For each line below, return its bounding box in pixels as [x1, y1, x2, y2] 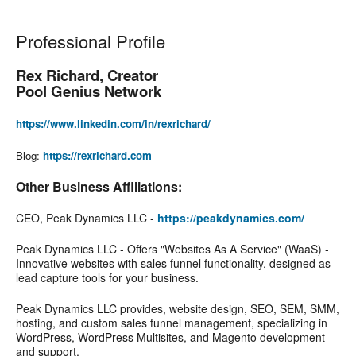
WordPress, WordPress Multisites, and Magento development [16, 329, 325, 346]
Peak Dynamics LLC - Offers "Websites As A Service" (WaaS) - [16, 241, 329, 257]
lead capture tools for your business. [16, 269, 199, 286]
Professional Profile [16, 29, 165, 54]
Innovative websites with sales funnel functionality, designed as [16, 255, 331, 272]
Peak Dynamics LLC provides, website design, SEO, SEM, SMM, [16, 300, 339, 317]
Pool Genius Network [16, 80, 161, 103]
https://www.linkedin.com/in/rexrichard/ [16, 116, 211, 132]
